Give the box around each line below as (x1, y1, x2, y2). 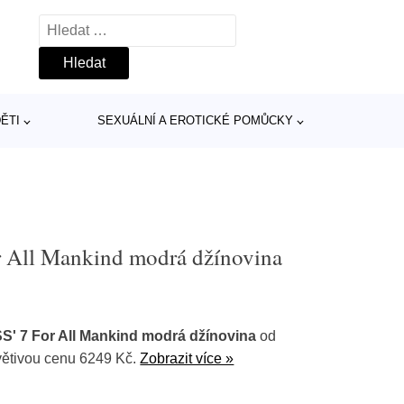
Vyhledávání (39, 18, 118, 33)
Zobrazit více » (140, 351, 234, 366)
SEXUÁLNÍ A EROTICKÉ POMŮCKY (96, 114, 293, 127)
